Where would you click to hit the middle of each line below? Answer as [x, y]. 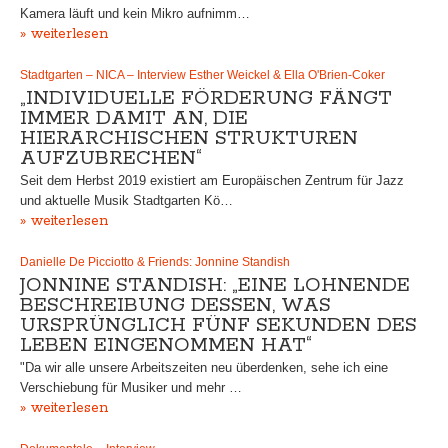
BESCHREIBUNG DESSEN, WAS [175, 305]
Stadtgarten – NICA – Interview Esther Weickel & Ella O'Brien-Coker [202, 75]
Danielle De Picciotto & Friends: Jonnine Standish [155, 262]
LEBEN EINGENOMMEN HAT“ [166, 345]
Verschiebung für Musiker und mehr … [131, 387]
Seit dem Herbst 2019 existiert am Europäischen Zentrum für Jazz [212, 180]
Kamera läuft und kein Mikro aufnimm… [135, 13]
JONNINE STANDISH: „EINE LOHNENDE [215, 285]
